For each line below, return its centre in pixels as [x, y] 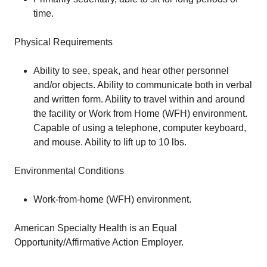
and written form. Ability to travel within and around [139, 99]
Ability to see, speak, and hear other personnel [131, 71]
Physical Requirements [63, 42]
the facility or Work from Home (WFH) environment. [140, 114]
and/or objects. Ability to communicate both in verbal [143, 85]
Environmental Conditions [69, 171]
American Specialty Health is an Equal [96, 228]
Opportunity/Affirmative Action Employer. [99, 242]
